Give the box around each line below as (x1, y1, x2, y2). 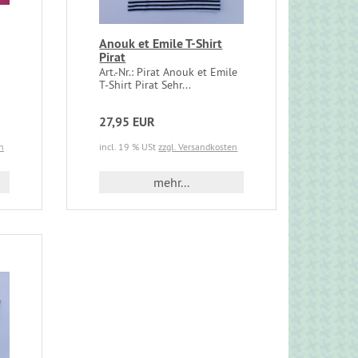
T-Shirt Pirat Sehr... (99, 78, 192, 93)
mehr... (153, 174, 190, 191)
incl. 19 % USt (99, 141, 159, 153)
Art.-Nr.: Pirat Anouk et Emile (99, 65, 238, 80)
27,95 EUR (99, 113, 156, 131)
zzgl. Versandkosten (158, 141, 238, 153)
